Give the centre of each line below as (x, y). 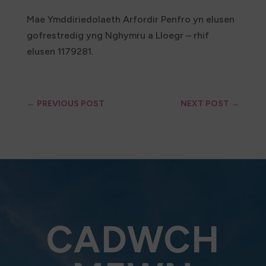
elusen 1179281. (60, 52)
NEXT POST (205, 104)
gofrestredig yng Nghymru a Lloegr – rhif (118, 36)
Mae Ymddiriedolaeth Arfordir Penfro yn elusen (130, 20)
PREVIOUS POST (70, 104)
